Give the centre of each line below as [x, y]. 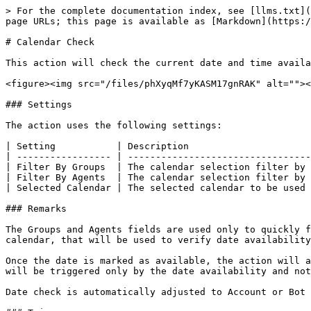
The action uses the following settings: [114, 125]
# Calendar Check [50, 42]
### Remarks [36, 209]
